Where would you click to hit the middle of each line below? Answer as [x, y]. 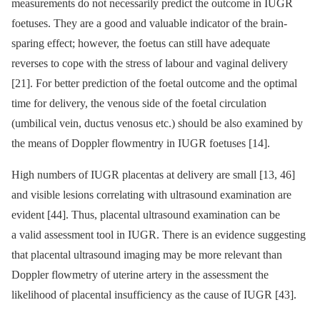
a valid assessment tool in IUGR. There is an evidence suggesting [159, 235]
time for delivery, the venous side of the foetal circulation [139, 104]
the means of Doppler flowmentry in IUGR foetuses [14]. [141, 144]
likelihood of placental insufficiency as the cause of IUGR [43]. [154, 295]
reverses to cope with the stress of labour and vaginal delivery [150, 64]
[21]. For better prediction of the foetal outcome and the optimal [154, 84]
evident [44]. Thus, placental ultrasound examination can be [146, 215]
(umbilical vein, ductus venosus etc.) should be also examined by [157, 124]
